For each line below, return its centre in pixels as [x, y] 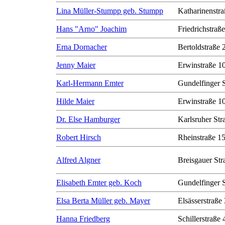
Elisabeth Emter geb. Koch [99, 183]
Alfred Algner [78, 160]
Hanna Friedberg [83, 219]
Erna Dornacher [82, 47]
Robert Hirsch [79, 137]
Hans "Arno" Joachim [91, 29]
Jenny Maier [76, 65]
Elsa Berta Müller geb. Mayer [103, 201]
